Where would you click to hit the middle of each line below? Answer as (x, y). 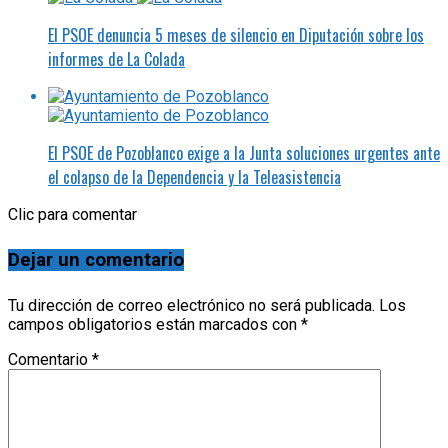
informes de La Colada (116, 59)
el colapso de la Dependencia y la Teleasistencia (194, 177)
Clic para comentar (72, 215)
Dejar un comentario (96, 260)
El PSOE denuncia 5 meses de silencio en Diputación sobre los (236, 35)
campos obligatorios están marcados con (154, 324)
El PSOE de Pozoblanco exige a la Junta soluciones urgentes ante (244, 153)
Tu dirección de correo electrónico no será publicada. (191, 305)
